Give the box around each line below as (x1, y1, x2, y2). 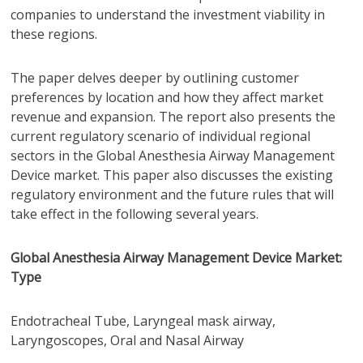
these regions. (11, 25, 98, 43)
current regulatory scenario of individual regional (11, 127, 311, 145)
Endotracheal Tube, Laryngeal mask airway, (11, 312, 276, 330)
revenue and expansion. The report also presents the (11, 108, 336, 126)
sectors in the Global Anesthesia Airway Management (11, 147, 335, 164)
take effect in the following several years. (11, 205, 259, 223)
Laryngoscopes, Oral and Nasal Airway (11, 331, 245, 349)
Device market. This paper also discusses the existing (11, 166, 334, 184)
